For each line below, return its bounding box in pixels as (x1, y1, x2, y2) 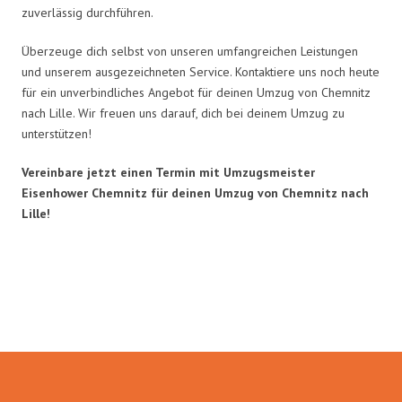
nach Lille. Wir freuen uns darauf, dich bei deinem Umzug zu (22, 104, 345, 121)
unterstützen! (22, 125, 92, 142)
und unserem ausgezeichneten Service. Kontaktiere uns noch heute (22, 63, 380, 80)
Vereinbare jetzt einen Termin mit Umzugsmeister (22, 163, 315, 180)
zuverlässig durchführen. (22, 4, 153, 21)
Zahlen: (162, 296, 240, 331)
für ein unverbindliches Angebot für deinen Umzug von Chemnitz (22, 83, 371, 100)
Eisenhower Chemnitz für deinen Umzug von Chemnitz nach (22, 184, 369, 201)
